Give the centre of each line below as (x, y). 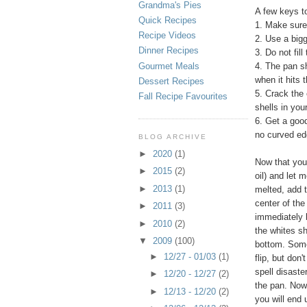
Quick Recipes (168, 20)
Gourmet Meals (169, 66)
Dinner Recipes (169, 51)
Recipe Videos (167, 36)
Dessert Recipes (171, 81)
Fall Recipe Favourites (183, 97)
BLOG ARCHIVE (173, 137)
